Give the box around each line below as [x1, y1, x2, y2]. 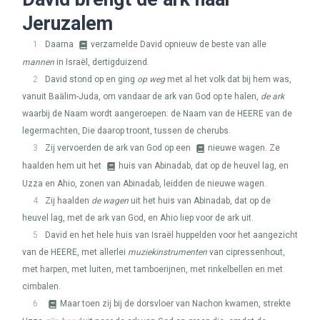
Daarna [45, 39, 76, 49]
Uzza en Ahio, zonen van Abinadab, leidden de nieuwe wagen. [22, 179, 266, 189]
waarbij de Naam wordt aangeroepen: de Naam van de [22, 109, 237, 119]
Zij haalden [45, 196, 91, 206]
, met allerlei [77, 247, 128, 257]
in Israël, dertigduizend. [54, 57, 149, 67]
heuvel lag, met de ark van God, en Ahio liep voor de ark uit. [22, 213, 254, 223]
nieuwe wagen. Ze [208, 143, 280, 153]
